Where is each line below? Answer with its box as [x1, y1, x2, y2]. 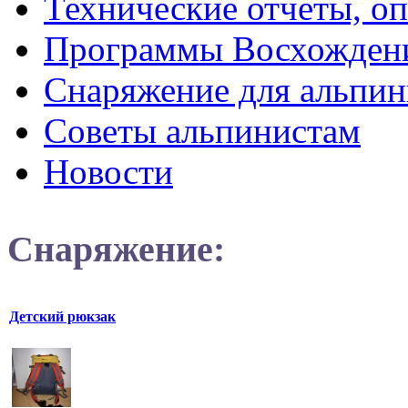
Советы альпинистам [44, 110, 361, 150]
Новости [44, 151, 173, 191]
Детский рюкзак [9, 309, 116, 325]
